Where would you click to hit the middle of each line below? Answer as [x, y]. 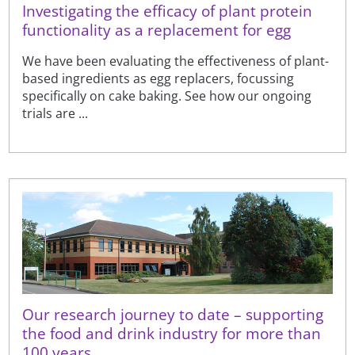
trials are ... [55, 114]
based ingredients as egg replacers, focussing [158, 79]
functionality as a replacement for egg [157, 30]
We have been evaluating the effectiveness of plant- [176, 61]
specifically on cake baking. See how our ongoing [167, 96]
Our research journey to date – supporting [173, 315]
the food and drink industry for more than [172, 334]
